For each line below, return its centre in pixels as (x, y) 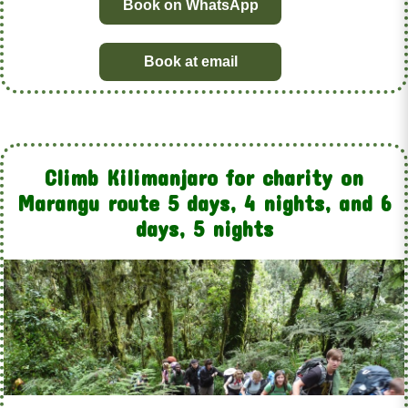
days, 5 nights (204, 229)
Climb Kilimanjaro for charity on (204, 178)
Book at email (190, 62)
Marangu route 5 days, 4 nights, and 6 (204, 204)
